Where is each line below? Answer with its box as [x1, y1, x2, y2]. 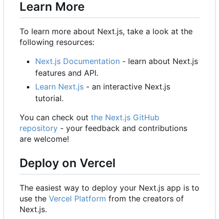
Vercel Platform [49, 194, 106, 204]
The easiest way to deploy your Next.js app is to [20, 183, 199, 193]
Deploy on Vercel [20, 156, 115, 171]
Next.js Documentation [35, 56, 120, 66]
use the [20, 194, 49, 204]
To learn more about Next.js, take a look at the [20, 26, 193, 37]
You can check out [20, 112, 91, 123]
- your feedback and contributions [58, 123, 187, 133]
